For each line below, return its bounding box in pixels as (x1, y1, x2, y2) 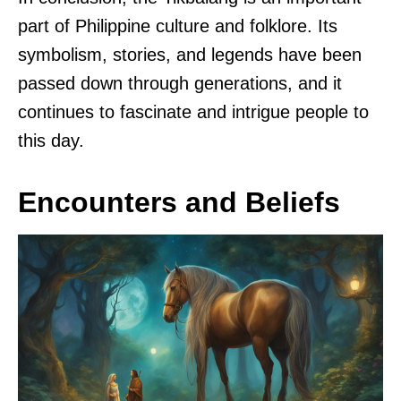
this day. (18, 130, 84, 150)
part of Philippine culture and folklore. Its (18, 15, 337, 36)
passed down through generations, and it (18, 73, 342, 93)
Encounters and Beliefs (18, 185, 340, 218)
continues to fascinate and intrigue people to (18, 101, 369, 122)
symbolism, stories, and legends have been (18, 44, 362, 64)
